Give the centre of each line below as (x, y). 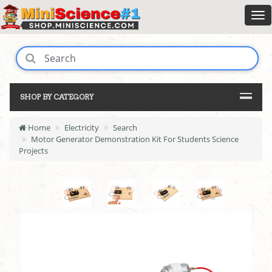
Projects (33, 151)
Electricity (82, 128)
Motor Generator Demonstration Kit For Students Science (135, 139)
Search (125, 128)
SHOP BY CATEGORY (57, 97)
